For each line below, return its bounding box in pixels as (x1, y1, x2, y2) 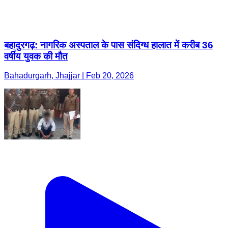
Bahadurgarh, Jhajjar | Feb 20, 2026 (4, 71, 134, 80)
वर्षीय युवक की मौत (4, 50, 68, 62)
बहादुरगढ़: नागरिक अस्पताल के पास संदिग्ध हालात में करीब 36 (4, 39, 213, 50)
